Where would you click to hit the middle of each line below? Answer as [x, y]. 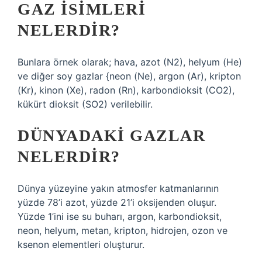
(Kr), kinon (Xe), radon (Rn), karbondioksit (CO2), [126, 90]
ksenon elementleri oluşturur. [81, 244]
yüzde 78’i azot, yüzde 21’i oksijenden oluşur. [117, 202]
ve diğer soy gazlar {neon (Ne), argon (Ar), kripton [129, 76]
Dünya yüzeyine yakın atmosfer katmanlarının [118, 188]
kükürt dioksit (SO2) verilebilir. [85, 104]
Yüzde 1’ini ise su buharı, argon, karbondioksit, [120, 216]
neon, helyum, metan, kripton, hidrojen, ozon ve [123, 230]
